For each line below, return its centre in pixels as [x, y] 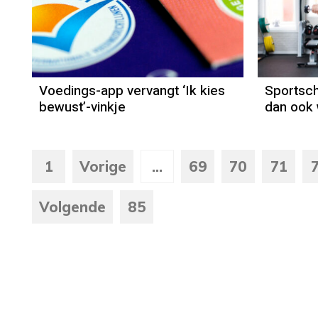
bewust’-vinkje [82, 108]
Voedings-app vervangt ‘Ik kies [132, 91]
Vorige [103, 167]
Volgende [72, 207]
